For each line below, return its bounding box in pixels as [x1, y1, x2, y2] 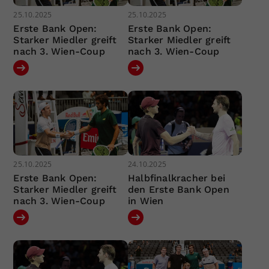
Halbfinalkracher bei [127, 172, 225, 184]
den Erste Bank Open [127, 183, 229, 195]
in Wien [127, 195, 164, 207]
